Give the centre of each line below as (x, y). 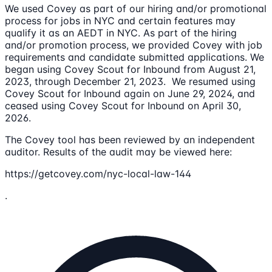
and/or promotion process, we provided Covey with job (134, 45)
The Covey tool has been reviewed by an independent (130, 140)
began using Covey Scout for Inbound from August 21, (130, 70)
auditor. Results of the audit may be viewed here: (118, 152)
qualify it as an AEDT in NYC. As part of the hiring (121, 33)
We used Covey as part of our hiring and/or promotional (136, 9)
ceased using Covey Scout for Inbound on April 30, (123, 106)
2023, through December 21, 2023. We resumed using (130, 82)
